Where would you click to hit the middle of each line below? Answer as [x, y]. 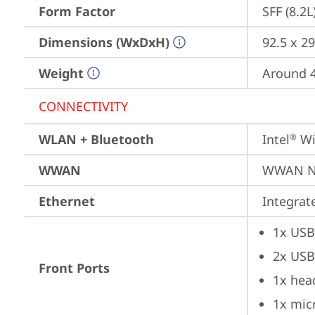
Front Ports [74, 268]
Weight [61, 73]
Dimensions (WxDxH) [104, 42]
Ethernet [67, 201]
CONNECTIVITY [83, 106]
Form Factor [77, 11]
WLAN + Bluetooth [96, 139]
